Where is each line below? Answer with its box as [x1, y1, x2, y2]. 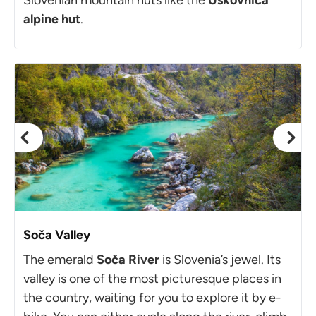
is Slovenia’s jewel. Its [159, 251, 281, 267]
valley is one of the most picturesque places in [23, 270, 281, 286]
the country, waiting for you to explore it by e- [23, 289, 281, 305]
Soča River [97, 251, 159, 267]
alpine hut [23, 11, 80, 27]
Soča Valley [23, 226, 90, 243]
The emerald [23, 251, 97, 267]
